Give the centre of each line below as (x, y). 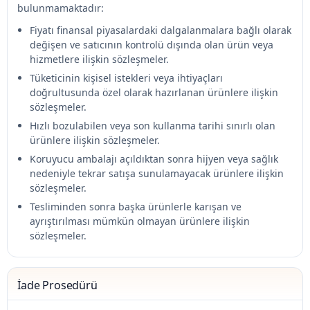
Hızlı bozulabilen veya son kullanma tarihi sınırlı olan (153, 126)
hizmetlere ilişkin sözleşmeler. (99, 59)
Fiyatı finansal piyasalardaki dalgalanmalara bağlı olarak (161, 30)
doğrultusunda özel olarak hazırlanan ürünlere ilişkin (154, 92)
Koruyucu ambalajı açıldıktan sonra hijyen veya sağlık (154, 159)
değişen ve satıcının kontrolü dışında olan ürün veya (152, 45)
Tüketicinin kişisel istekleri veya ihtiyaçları (126, 78)
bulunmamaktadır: (61, 8)
